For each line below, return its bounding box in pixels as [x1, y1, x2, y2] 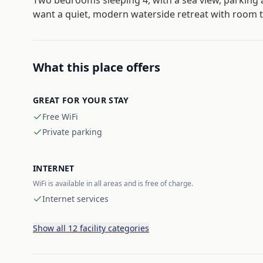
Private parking [42, 126, 102, 137]
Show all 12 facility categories [33, 222, 149, 234]
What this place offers [33, 59, 160, 75]
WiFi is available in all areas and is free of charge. [33, 178, 193, 188]
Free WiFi [42, 111, 78, 122]
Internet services [42, 193, 109, 204]
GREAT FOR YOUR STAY [33, 95, 129, 106]
